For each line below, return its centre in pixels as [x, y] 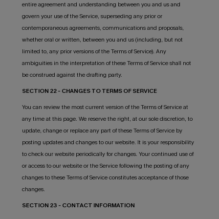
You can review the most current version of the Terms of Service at [105, 107]
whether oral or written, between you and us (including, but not [102, 40]
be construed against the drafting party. [72, 75]
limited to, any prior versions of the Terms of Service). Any [94, 52]
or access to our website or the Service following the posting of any [105, 166]
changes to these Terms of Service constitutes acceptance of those [105, 178]
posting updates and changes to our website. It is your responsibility [108, 142]
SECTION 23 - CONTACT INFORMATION [78, 206]
